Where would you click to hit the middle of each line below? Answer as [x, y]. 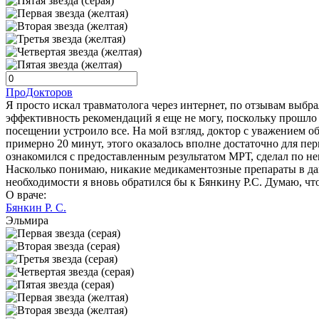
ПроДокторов [39, 93]
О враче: [26, 195]
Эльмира [27, 221]
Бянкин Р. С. [36, 208]
